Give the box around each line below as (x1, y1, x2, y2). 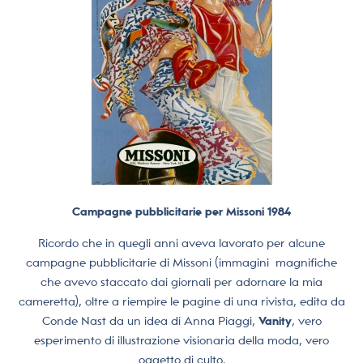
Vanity (258, 314, 292, 327)
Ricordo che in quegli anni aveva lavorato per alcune (38, 236, 325, 250)
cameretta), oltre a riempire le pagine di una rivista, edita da (18, 294, 345, 308)
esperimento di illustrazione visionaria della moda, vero (34, 333, 329, 347)
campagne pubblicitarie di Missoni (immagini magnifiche (26, 255, 337, 269)
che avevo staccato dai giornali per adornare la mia (41, 275, 322, 288)
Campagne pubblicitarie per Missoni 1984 (72, 205, 291, 219)
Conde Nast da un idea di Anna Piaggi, (41, 314, 258, 327)
